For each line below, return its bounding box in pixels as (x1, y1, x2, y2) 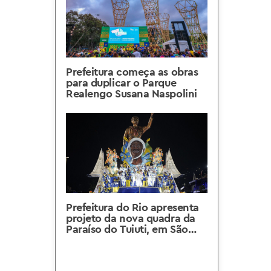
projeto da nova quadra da (66, 211, 195, 225)
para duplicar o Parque (66, 76, 177, 90)
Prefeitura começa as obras (66, 65, 198, 79)
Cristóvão (66, 233, 113, 247)
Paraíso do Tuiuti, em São (66, 222, 188, 236)
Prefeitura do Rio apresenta (66, 200, 199, 214)
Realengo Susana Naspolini (66, 87, 197, 100)
